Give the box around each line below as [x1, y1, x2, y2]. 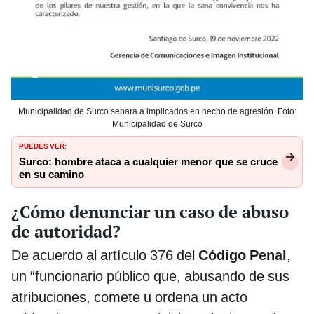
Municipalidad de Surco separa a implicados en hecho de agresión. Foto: [18, 107, 296, 117]
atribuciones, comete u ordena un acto [11, 289, 247, 306]
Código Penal [198, 247, 287, 264]
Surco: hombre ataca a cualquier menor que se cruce [19, 156, 278, 169]
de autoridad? [11, 220, 121, 243]
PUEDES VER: [19, 139, 67, 151]
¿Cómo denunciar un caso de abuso [11, 200, 289, 224]
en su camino [19, 168, 84, 182]
